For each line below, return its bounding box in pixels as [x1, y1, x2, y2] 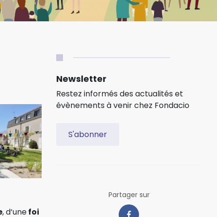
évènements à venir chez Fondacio [56, 99, 189, 111]
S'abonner [68, 128, 107, 140]
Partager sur [108, 189, 150, 200]
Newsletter [56, 72, 107, 85]
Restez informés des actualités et [56, 88, 183, 99]
